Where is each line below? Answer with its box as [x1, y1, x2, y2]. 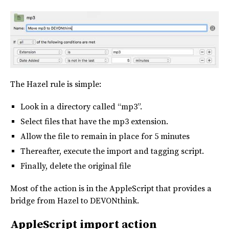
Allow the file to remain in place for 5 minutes [20, 131, 190, 142]
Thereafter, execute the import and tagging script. [20, 146, 204, 157]
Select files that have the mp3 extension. [20, 117, 168, 127]
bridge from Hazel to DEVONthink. [10, 196, 139, 207]
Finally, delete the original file [20, 161, 131, 172]
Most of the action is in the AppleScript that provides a [10, 184, 212, 194]
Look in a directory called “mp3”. [20, 102, 142, 112]
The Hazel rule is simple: [10, 79, 101, 90]
